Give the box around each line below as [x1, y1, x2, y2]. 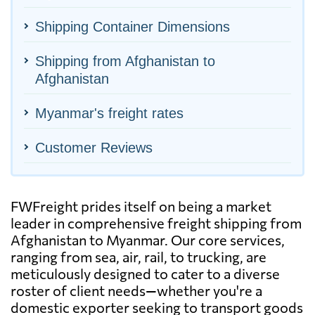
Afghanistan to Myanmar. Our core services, [11, 231, 285, 248]
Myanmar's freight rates [35, 105, 184, 121]
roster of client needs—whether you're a [11, 281, 262, 299]
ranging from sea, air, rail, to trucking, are [11, 247, 266, 265]
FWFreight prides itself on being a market [11, 197, 271, 214]
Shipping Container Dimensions [35, 18, 230, 34]
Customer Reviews [35, 139, 153, 155]
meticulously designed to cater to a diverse [11, 264, 280, 282]
